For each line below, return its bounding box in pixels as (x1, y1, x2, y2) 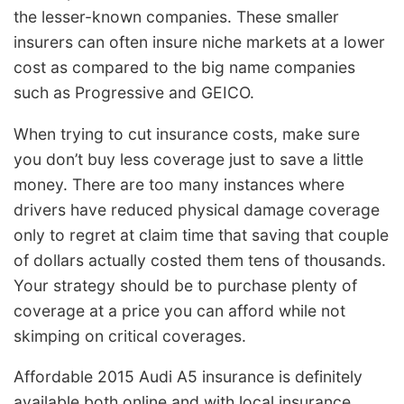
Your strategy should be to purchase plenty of (14, 275, 357, 295)
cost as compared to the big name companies (14, 58, 355, 78)
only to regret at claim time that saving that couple (14, 225, 389, 244)
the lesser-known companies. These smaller (14, 7, 339, 27)
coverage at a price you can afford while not (14, 300, 345, 320)
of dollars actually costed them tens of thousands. (14, 250, 386, 270)
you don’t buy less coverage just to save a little (14, 149, 363, 169)
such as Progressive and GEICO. (14, 83, 254, 103)
